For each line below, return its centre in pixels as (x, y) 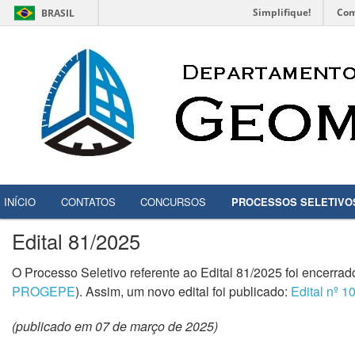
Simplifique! (282, 12)
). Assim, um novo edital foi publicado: (183, 291)
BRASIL (58, 13)
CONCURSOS (174, 202)
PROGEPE (44, 291)
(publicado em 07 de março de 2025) (115, 326)
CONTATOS (88, 202)
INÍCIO (20, 202)
